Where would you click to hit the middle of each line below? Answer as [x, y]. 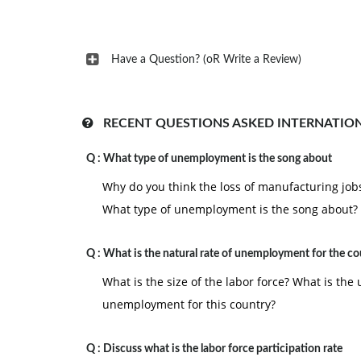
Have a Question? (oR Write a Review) [206, 60]
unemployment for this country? [189, 304]
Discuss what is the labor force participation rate [223, 349]
